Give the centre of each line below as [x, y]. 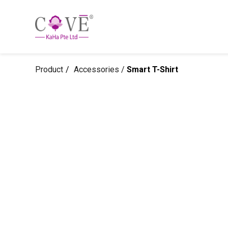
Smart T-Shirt [152, 69]
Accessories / [100, 69]
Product [49, 69]
